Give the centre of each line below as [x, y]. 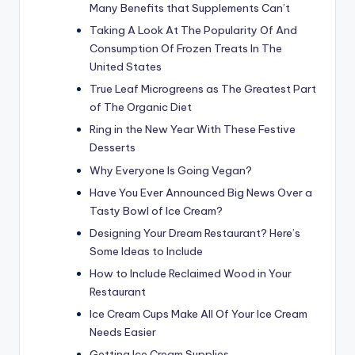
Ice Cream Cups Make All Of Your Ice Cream [198, 314]
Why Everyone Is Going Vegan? [171, 170]
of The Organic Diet [141, 107]
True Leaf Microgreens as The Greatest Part [203, 89]
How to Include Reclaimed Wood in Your [191, 273]
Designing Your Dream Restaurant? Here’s [195, 233]
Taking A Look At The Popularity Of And [193, 31]
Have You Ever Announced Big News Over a [201, 192]
